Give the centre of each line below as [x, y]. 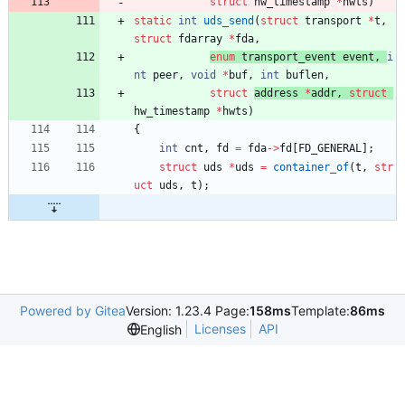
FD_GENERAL [330, 148]
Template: [320, 311]
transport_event [289, 57]
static [153, 20]
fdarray [200, 38]
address [279, 93]
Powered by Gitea [73, 311]
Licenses [220, 329]
